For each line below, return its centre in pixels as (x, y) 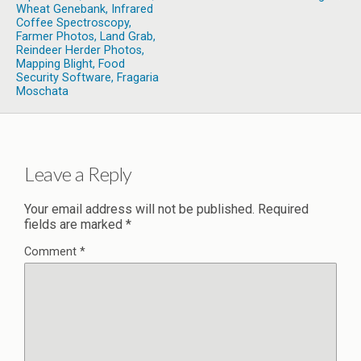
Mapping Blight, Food (71, 64)
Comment (52, 251)
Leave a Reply (78, 173)
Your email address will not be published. (139, 209)
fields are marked (75, 224)
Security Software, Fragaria (87, 78)
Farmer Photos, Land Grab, (86, 37)
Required (283, 209)
